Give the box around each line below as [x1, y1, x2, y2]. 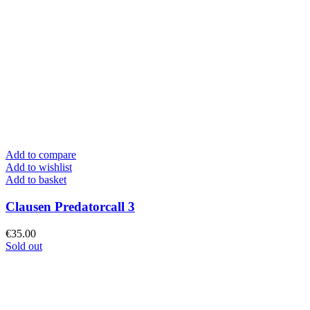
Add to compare [6, 149, 76, 161]
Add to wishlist [6, 161, 72, 174]
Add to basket [6, 174, 66, 186]
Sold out [6, 239, 42, 252]
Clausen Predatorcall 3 [6, 199, 135, 215]
